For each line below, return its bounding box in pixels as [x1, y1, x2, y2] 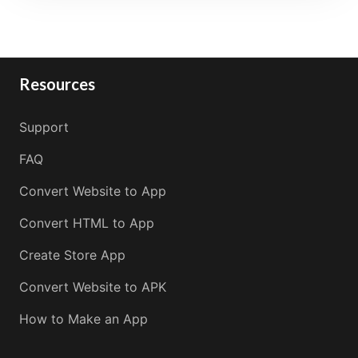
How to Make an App [19, 310, 148, 327]
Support [19, 118, 69, 135]
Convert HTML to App [19, 214, 154, 231]
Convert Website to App [19, 182, 166, 199]
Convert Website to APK [19, 278, 166, 295]
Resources [19, 74, 95, 93]
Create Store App [19, 246, 125, 263]
